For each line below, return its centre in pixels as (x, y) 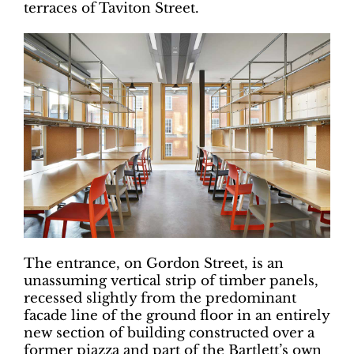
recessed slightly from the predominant (160, 298)
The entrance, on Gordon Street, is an (154, 263)
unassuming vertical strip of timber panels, (171, 281)
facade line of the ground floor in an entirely (177, 315)
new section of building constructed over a (169, 333)
